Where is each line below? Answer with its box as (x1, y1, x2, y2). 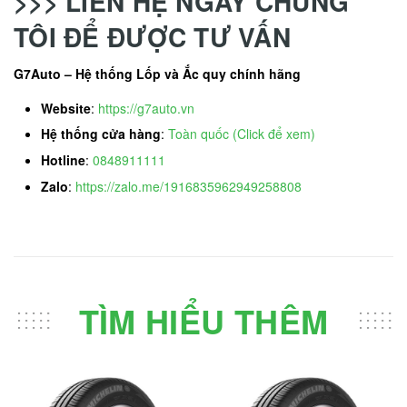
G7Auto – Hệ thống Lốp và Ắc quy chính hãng (14, 64, 301, 83)
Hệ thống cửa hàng (41, 124, 161, 144)
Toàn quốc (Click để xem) (168, 124, 315, 144)
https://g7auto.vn (98, 98, 194, 117)
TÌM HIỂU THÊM (78, 297, 329, 345)
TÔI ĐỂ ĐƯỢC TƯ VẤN (14, 17, 292, 55)
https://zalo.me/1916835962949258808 (75, 176, 302, 195)
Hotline (41, 151, 85, 170)
